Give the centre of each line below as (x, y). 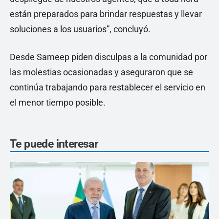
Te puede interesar (54, 144)
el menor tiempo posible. (58, 102)
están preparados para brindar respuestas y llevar (106, 14)
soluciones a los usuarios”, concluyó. (80, 29)
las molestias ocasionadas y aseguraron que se (101, 72)
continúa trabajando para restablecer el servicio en (108, 87)
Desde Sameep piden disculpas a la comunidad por (109, 57)
